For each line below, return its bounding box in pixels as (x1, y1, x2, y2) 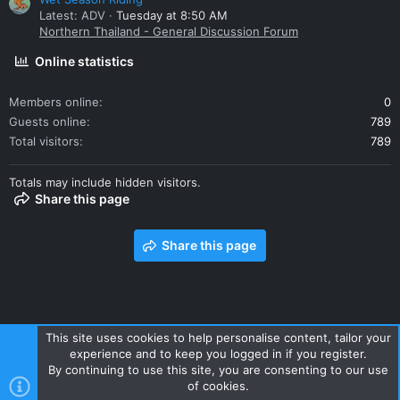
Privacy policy (186, 349, 261, 364)
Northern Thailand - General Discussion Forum (39, 24, 298, 39)
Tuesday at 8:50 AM (116, 8, 228, 23)
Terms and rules (86, 349, 175, 364)
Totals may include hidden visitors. (9, 175, 201, 190)
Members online (9, 95, 99, 110)
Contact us (14, 349, 75, 364)
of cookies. (187, 379, 249, 393)
